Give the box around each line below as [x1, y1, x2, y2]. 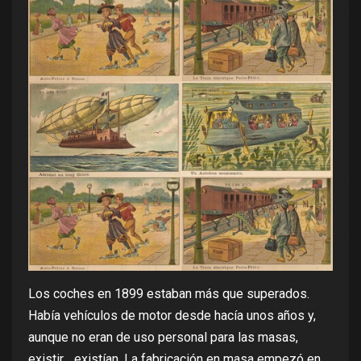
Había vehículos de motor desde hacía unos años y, [28, 307, 316, 323]
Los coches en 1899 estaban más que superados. [28, 285, 309, 301]
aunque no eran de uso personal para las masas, [28, 329, 298, 345]
